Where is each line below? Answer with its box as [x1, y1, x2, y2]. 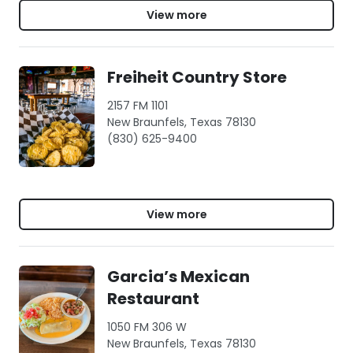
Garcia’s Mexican [107, 266, 250, 288]
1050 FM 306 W [107, 319, 187, 335]
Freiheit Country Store [107, 66, 287, 88]
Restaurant [107, 288, 199, 310]
